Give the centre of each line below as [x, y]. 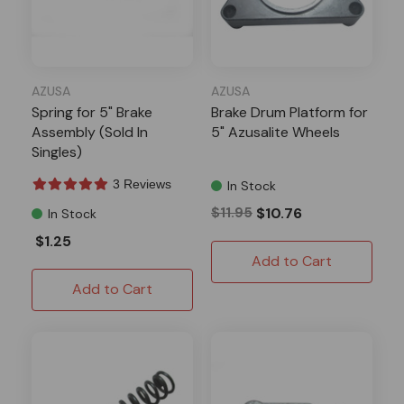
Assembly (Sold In [90, 132]
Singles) [57, 151]
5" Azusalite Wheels [275, 132]
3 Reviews [142, 184]
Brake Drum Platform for [289, 112]
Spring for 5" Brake [92, 112]
